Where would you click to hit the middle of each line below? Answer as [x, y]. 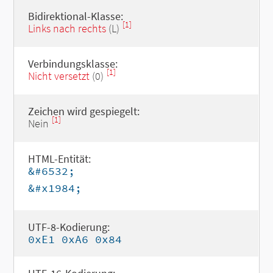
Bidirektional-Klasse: [75, 16]
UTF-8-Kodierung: [69, 227]
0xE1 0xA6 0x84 [75, 239]
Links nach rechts [67, 28]
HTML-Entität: [59, 159]
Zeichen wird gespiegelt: [83, 111]
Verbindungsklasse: [73, 64]
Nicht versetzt [58, 76]
